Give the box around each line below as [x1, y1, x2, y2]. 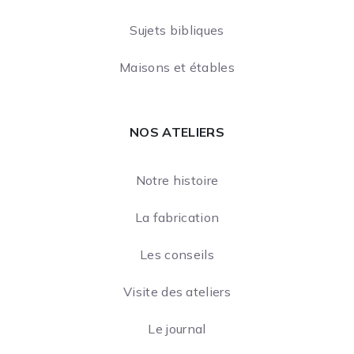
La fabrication [134, 209, 220, 226]
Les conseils [140, 247, 214, 263]
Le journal [148, 321, 206, 337]
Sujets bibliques [130, 22, 224, 39]
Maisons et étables [119, 59, 235, 76]
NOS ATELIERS [130, 124, 224, 141]
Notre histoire [135, 172, 219, 189]
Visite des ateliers [122, 284, 232, 300]
